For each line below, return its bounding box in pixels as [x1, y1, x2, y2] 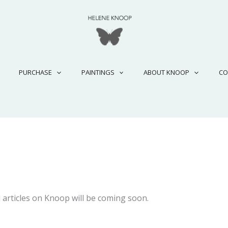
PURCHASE [18, 67, 52, 77]
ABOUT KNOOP [144, 67, 190, 77]
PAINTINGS [81, 67, 115, 77]
